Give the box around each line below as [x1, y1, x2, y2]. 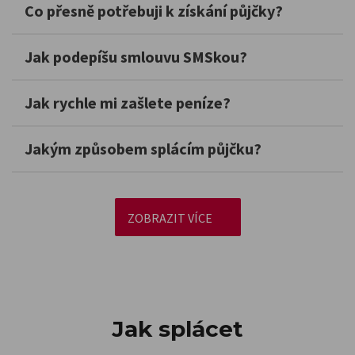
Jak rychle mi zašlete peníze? [25, 93, 231, 113]
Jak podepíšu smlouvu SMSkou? [25, 47, 247, 67]
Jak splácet [112, 315, 243, 342]
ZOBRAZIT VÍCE [127, 210, 212, 226]
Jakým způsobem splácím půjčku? [25, 139, 261, 158]
